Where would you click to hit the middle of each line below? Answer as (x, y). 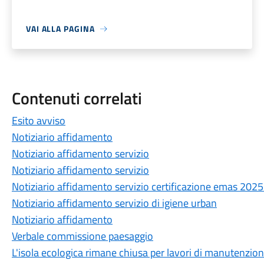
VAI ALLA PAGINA (60, 29)
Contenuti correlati (77, 98)
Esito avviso (38, 121)
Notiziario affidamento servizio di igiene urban (114, 203)
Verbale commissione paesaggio (82, 236)
